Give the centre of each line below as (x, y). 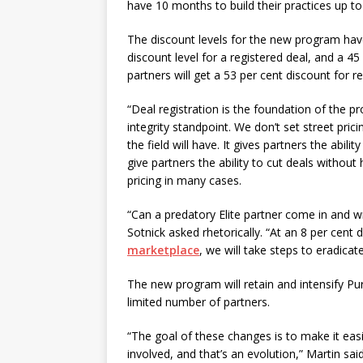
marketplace (163, 250)
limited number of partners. (199, 302)
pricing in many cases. (184, 180)
